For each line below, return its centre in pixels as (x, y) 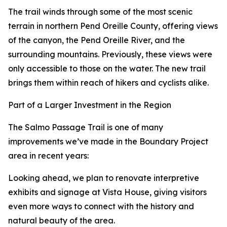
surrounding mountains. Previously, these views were (110, 54)
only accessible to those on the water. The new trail (107, 69)
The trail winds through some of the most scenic (100, 12)
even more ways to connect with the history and (101, 206)
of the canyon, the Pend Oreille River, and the (97, 40)
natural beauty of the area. (62, 221)
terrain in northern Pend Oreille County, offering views (113, 26)
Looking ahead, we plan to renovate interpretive (104, 178)
